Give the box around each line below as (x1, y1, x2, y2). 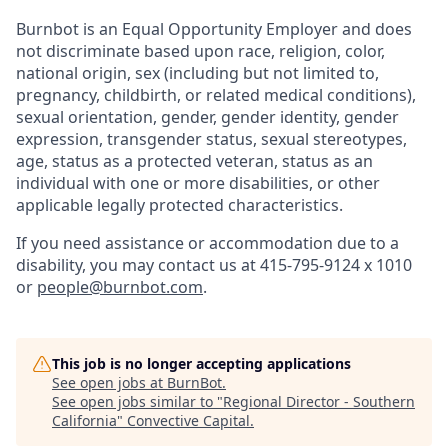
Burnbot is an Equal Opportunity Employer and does (16, 18, 412, 40)
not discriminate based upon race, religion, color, (16, 40, 385, 62)
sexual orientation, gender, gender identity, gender (16, 106, 399, 128)
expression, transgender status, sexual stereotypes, (16, 128, 407, 150)
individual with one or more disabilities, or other (16, 172, 380, 194)
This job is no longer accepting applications (52, 354, 351, 373)
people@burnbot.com (37, 276, 203, 298)
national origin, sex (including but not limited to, (16, 62, 379, 84)
